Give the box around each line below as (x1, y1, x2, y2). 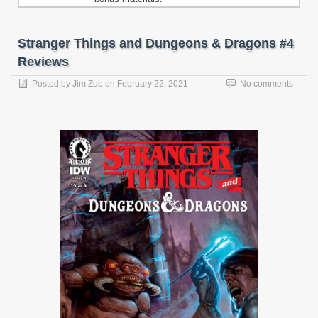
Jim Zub (72, 79, 103, 89)
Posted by (32, 79, 72, 89)
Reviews (18, 55, 69, 70)
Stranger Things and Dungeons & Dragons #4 (18, 36, 294, 51)
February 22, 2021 (117, 79, 188, 89)
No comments (240, 79, 293, 89)
